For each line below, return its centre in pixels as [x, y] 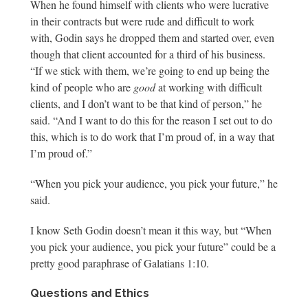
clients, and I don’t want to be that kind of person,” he [146, 103]
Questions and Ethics [91, 293]
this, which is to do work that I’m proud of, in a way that [152, 136]
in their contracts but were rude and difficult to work [142, 21]
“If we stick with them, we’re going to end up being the [150, 70]
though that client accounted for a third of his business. [148, 54]
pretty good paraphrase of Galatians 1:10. [121, 263]
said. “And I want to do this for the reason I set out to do [151, 120]
